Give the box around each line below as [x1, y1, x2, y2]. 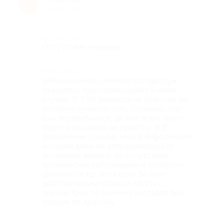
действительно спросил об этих [42, 178, 162, 188]
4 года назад [46, 5, 81, 13]
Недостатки [42, 67, 76, 75]
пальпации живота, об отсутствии [42, 150, 168, 160]
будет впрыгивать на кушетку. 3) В [42, 122, 168, 132]
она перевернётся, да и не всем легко [42, 113, 183, 123]
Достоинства [42, 33, 80, 41]
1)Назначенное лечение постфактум [42, 76, 177, 85]
